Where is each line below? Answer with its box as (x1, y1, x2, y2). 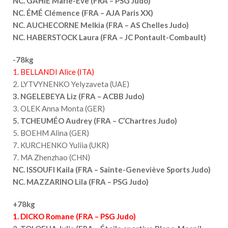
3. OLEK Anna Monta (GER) (13, 103, 105, 113)
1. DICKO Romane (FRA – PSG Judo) (13, 211, 136, 221)
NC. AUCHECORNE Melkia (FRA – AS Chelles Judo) (13, 20, 189, 30)
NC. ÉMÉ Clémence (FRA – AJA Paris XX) (13, 8, 153, 17)
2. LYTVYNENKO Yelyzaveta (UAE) (13, 79, 129, 89)
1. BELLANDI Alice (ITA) (13, 67, 94, 76)
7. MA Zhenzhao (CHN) (13, 152, 90, 162)
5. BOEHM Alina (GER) (13, 128, 89, 137)
